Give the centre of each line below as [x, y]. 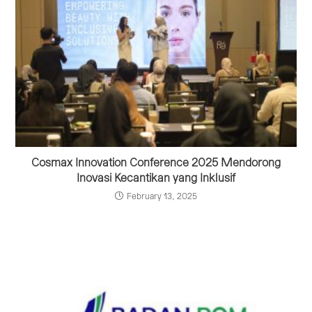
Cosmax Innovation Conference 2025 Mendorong [156, 163]
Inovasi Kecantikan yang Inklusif [156, 178]
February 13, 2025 [162, 196]
